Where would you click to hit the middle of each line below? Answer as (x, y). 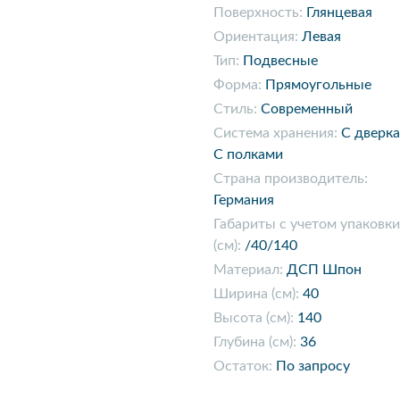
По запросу (313, 366)
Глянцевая (339, 12)
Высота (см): (254, 318)
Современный (307, 109)
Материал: (248, 270)
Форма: (237, 85)
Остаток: (243, 366)
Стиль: (235, 109)
